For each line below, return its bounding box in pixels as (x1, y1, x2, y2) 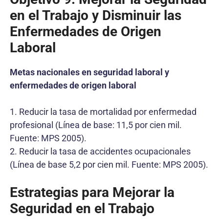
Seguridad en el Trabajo (10, 200, 154, 217)
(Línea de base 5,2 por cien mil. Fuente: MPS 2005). (10, 159, 208, 170)
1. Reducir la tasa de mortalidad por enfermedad (10, 106, 197, 117)
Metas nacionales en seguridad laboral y (10, 66, 169, 77)
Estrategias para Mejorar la (10, 184, 175, 200)
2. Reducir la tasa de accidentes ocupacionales (10, 146, 191, 156)
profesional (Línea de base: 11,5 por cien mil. (10, 119, 182, 130)
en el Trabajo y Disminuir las (10, 7, 181, 23)
